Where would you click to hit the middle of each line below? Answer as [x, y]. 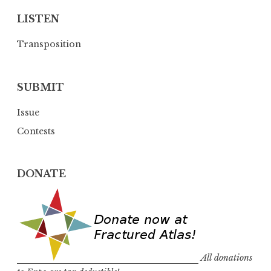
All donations [227, 258]
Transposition [49, 44]
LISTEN [38, 19]
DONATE [41, 174]
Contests [36, 131]
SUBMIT [41, 87]
